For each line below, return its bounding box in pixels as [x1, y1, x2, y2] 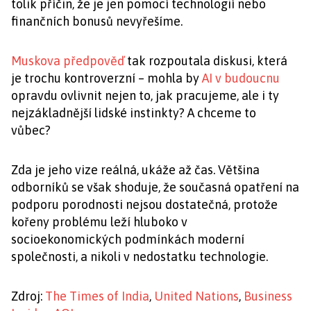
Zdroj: [11, 289, 45, 304]
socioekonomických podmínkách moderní [11, 232, 244, 247]
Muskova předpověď [11, 53, 124, 69]
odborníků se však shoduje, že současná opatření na [11, 180, 299, 195]
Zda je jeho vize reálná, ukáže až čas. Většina [11, 162, 260, 178]
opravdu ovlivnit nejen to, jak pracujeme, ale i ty [11, 88, 279, 103]
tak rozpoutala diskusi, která [124, 53, 287, 69]
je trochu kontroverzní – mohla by [11, 71, 202, 86]
